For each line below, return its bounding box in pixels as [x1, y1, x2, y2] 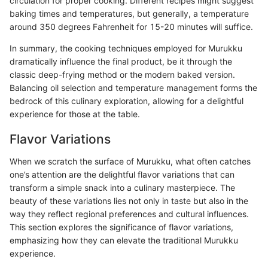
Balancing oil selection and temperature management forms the [10, 82, 257, 93]
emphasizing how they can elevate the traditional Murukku [10, 235, 238, 246]
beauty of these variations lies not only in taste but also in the [10, 196, 248, 206]
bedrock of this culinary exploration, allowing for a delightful [10, 95, 243, 106]
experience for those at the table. [10, 108, 140, 119]
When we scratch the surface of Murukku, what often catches [10, 156, 251, 167]
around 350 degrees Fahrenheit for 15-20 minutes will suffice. [10, 21, 253, 32]
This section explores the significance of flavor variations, [10, 222, 233, 233]
